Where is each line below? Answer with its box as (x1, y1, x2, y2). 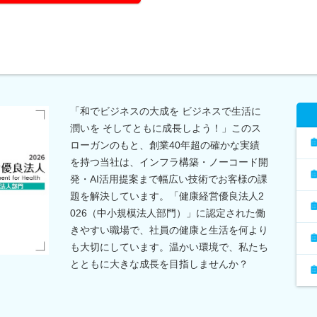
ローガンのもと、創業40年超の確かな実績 (70, 139, 260, 151)
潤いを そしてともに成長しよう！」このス (70, 122, 261, 134)
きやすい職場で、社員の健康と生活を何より (70, 224, 268, 236)
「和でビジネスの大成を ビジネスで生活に (70, 105, 261, 117)
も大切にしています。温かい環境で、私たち (70, 241, 268, 253)
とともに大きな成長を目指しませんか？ (70, 258, 248, 270)
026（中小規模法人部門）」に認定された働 (70, 207, 265, 219)
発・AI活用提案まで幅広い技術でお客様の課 (70, 173, 267, 185)
